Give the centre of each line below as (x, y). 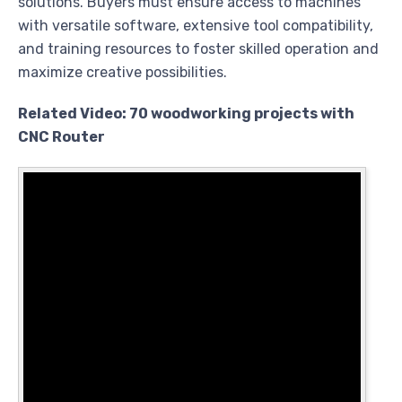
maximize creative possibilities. (122, 73)
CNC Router (61, 137)
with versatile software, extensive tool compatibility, (196, 26)
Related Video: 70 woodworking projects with (186, 114)
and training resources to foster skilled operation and (198, 49)
